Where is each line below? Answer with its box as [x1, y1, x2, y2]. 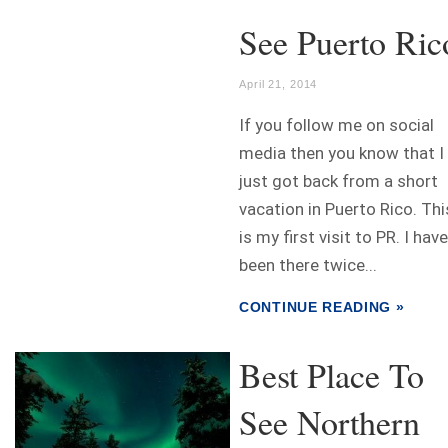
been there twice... [239, 255, 377, 276]
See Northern [239, 399, 420, 446]
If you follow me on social [239, 115, 434, 136]
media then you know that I [239, 143, 444, 164]
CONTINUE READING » [239, 299, 405, 316]
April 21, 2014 [239, 78, 318, 91]
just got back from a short [239, 171, 438, 192]
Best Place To [239, 352, 424, 399]
